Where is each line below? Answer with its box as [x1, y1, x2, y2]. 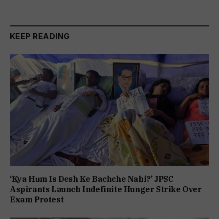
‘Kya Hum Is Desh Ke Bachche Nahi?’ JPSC [10, 174, 174, 184]
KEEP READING [10, 31, 70, 41]
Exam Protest [10, 195, 64, 205]
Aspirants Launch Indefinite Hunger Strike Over [10, 184, 202, 195]
